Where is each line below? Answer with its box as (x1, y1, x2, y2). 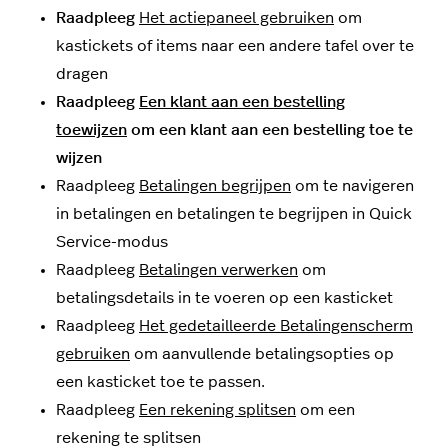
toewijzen (56, 122, 127, 139)
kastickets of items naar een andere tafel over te (56, 38, 414, 55)
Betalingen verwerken (139, 262, 298, 279)
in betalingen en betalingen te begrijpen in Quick (56, 206, 412, 223)
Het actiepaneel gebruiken (139, 10, 334, 27)
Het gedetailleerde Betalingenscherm (139, 318, 413, 335)
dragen (56, 66, 108, 83)
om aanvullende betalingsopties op (130, 346, 394, 363)
